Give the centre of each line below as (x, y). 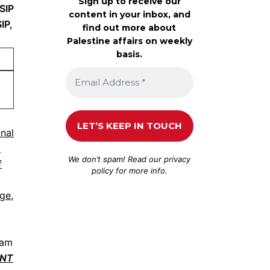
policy (102, 170)
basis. (130, 54)
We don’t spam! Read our (116, 159)
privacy (177, 159)
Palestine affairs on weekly (129, 41)
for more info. (140, 170)
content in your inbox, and (129, 14)
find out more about (130, 27)
